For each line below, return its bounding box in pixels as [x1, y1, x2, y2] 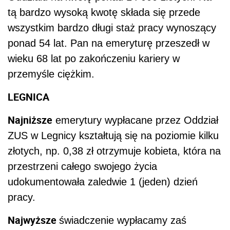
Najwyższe [8, 213, 59, 227]
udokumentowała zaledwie [8, 176, 127, 188]
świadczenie [59, 215, 117, 226]
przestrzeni [8, 161, 61, 172]
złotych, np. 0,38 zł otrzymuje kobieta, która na [8, 145, 221, 157]
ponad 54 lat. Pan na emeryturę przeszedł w [8, 37, 209, 49]
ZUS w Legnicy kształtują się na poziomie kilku [8, 130, 219, 142]
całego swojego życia [61, 161, 157, 172]
